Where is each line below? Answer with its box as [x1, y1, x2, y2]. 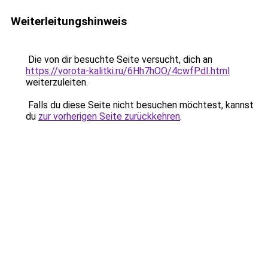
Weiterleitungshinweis [11, 14, 127, 28]
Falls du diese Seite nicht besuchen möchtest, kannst [26, 99, 254, 111]
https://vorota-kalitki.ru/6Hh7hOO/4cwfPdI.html [26, 65, 230, 77]
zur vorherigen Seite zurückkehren [38, 111, 180, 122]
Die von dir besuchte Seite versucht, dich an [26, 54, 212, 65]
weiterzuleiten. [26, 77, 88, 88]
